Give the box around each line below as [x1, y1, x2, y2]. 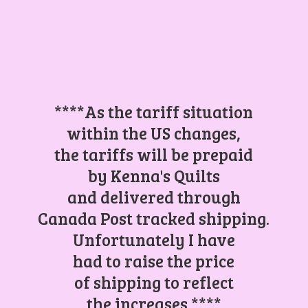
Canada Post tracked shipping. [38, 206, 270, 230]
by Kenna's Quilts [87, 164, 220, 187]
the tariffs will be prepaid [54, 142, 254, 166]
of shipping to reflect [74, 270, 234, 294]
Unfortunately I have [72, 228, 235, 251]
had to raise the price [73, 249, 235, 272]
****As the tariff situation [54, 100, 254, 123]
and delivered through [67, 185, 241, 208]
